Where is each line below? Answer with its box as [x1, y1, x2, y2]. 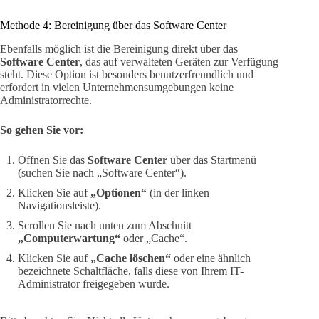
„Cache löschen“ [90, 252, 171, 265]
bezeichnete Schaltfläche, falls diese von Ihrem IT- [18, 265, 244, 278]
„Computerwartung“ [18, 232, 120, 245]
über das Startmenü [167, 154, 256, 167]
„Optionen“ [90, 187, 147, 199]
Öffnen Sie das [18, 154, 88, 167]
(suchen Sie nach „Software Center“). [18, 167, 187, 179]
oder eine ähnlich [171, 252, 251, 265]
